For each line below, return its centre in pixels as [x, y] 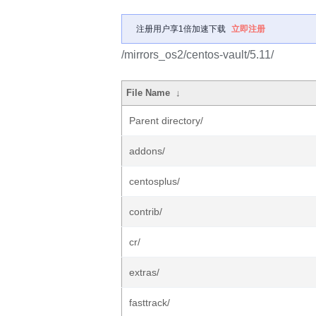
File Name [148, 93]
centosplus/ [154, 181]
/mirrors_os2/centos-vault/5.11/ [197, 55]
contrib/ [146, 212]
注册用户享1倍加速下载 [181, 29]
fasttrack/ [150, 303]
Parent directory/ [166, 121]
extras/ [144, 272]
